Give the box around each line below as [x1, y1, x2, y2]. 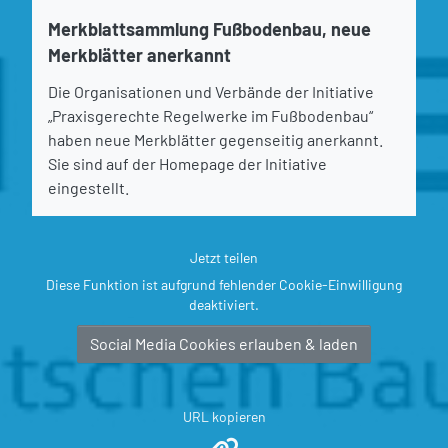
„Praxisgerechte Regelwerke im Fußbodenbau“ [48, 105, 373, 125]
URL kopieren [182, 407, 266, 425]
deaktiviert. [189, 295, 259, 313]
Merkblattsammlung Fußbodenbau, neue [48, 17, 371, 40]
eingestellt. [48, 177, 129, 197]
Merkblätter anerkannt [48, 43, 231, 66]
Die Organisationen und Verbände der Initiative [48, 81, 374, 101]
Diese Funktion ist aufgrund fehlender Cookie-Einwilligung [46, 275, 402, 293]
